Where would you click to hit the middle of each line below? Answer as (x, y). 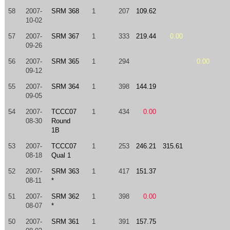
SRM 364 (65, 87)
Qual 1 (61, 155)
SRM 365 (65, 61)
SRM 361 (65, 222)
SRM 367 (65, 36)
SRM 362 (65, 196)
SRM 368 (65, 11)
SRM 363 (65, 171)
